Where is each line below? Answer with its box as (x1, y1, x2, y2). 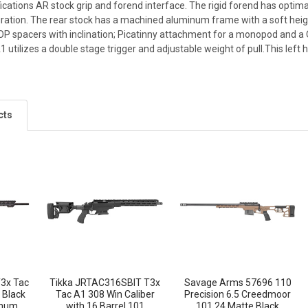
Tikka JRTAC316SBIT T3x (49, 276, 161, 288)
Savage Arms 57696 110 (184, 276, 291, 288)
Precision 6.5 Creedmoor (184, 288, 291, 300)
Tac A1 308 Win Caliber (55, 288, 155, 300)
